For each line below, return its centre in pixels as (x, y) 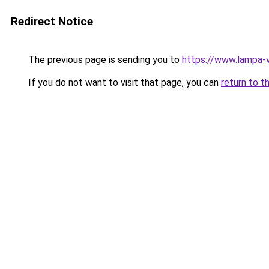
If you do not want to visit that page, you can (123, 83)
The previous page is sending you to (104, 60)
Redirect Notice (52, 21)
